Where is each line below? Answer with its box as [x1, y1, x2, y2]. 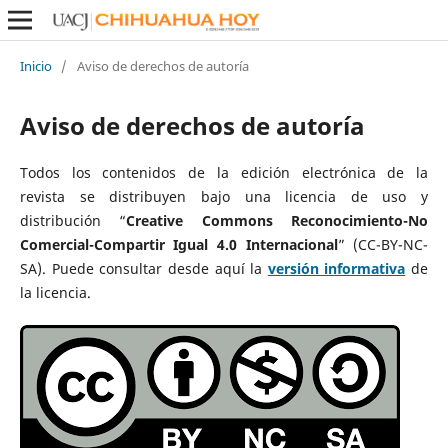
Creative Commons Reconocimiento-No [126, 210, 429, 230]
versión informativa [267, 258, 406, 278]
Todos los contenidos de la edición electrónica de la [19, 162, 429, 182]
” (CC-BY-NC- [337, 234, 429, 254]
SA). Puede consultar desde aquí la [19, 258, 268, 278]
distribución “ [19, 210, 127, 230]
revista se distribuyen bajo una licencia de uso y [19, 186, 429, 206]
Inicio [19, 56, 52, 75]
